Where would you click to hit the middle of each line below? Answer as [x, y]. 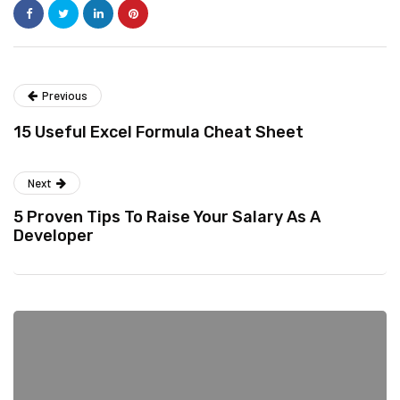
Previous [65, 96]
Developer [54, 236]
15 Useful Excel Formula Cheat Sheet [158, 132]
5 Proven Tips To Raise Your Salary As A [167, 217]
